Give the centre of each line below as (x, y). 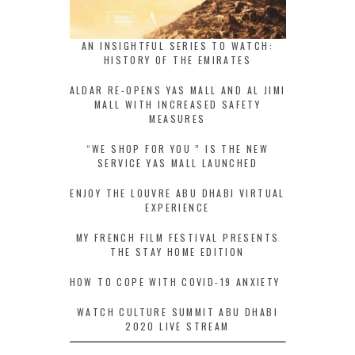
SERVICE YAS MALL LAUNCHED (177, 163)
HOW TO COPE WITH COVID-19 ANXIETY (175, 282)
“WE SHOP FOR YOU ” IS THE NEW (177, 149)
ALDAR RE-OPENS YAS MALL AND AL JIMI (177, 90)
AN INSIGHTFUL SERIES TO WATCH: (177, 46)
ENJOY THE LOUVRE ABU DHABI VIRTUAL (177, 193)
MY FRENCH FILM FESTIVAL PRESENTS (177, 238)
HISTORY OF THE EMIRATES (177, 60)
